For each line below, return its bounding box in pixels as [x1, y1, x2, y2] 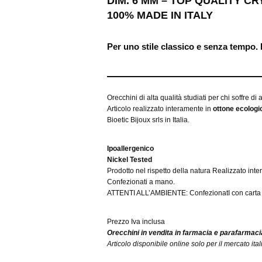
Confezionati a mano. [107, 178, 175, 187]
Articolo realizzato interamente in [107, 105, 213, 113]
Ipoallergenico [107, 144, 154, 153]
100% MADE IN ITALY [107, 9, 213, 22]
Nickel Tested [107, 156, 152, 164]
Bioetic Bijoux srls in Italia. [107, 116, 189, 125]
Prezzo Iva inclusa [107, 218, 165, 226]
